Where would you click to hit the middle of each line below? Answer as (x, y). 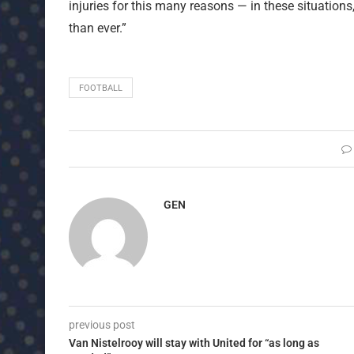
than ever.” (98, 28)
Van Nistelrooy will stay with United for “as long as (194, 343)
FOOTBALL (101, 88)
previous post (102, 324)
